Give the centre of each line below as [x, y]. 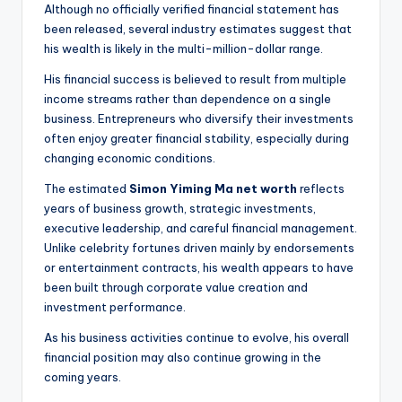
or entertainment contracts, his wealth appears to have [199, 268]
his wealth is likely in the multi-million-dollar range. [184, 49]
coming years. [83, 377]
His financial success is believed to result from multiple [195, 79]
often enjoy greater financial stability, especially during [197, 139]
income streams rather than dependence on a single [188, 99]
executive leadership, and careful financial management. [201, 228]
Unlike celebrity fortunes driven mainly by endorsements [199, 248]
